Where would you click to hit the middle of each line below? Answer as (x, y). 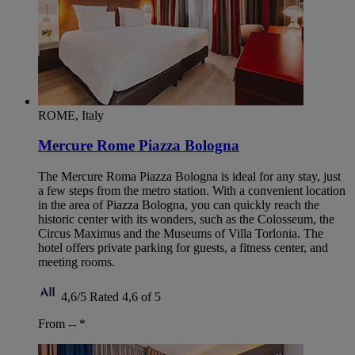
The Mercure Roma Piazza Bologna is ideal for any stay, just (189, 177)
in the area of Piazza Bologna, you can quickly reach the (179, 205)
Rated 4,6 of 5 (125, 297)
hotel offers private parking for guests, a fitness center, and (183, 248)
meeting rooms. (76, 262)
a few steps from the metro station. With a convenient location (192, 191)
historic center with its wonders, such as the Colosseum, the (186, 219)
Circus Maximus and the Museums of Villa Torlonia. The (181, 234)
